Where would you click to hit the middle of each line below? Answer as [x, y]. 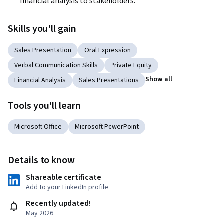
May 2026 [40, 213]
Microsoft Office [38, 127]
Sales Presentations [109, 80]
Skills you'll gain [42, 29]
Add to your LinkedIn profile [67, 187]
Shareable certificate [63, 177]
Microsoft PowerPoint [107, 127]
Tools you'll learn [44, 106]
